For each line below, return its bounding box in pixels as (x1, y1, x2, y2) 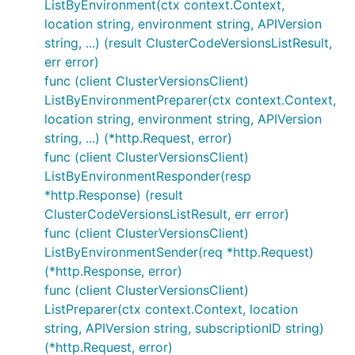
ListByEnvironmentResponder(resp (44, 168, 251, 184)
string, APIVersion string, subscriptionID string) (44, 320, 324, 336)
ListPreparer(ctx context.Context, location (44, 301, 298, 317)
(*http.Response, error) (44, 263, 182, 279)
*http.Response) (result (44, 187, 183, 203)
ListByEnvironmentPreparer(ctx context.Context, (44, 92, 336, 108)
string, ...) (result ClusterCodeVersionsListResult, (44, 35, 332, 51)
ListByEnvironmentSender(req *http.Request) (44, 244, 314, 260)
